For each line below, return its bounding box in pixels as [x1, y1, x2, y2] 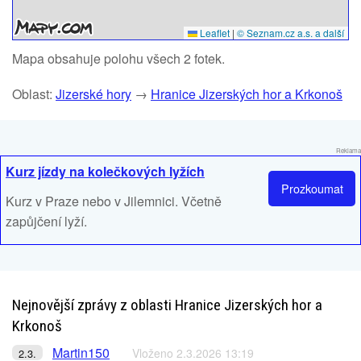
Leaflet [197, 26, 230, 39]
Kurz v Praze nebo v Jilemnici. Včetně [6, 192, 222, 210]
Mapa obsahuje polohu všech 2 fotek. [12, 49, 225, 68]
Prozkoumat [280, 180, 343, 197]
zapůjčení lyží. [6, 212, 87, 230]
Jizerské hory [56, 85, 131, 103]
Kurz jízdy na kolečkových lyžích [6, 162, 205, 180]
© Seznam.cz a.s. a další [237, 26, 344, 39]
